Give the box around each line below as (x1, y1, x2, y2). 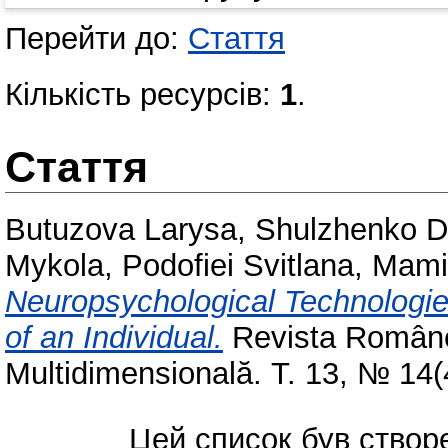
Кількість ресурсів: (5, 77, 280, 113)
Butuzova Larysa (5, 212, 237, 248)
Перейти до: (5, 21, 188, 57)
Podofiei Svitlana (122, 248, 354, 284)
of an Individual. (5, 320, 223, 356)
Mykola (5, 248, 104, 284)
